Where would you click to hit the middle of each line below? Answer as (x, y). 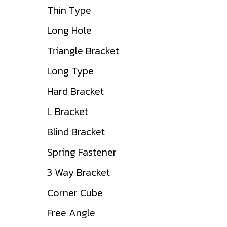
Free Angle (71, 213)
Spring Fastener (82, 152)
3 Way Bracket (79, 173)
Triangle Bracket (83, 51)
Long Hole (70, 31)
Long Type (71, 71)
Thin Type (69, 10)
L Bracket (68, 112)
